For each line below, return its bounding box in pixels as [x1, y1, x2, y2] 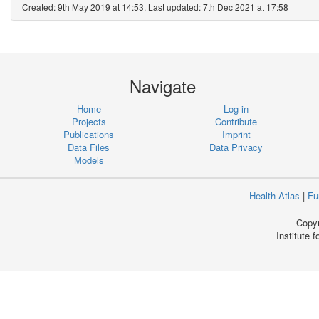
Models [73, 152, 104, 167]
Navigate [129, 73, 196, 98]
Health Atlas [249, 188, 300, 202]
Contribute [215, 114, 258, 128]
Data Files [68, 140, 110, 154]
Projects [71, 114, 106, 128]
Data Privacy [209, 140, 263, 154]
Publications [63, 127, 115, 141]
